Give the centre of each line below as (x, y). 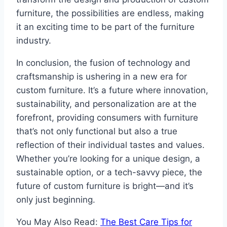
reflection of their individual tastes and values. (110, 145)
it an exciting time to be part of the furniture (105, 27)
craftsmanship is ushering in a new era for (102, 76)
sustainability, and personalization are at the (106, 104)
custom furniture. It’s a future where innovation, (112, 90)
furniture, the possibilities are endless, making (110, 13)
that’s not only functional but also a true (97, 131)
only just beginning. (56, 199)
